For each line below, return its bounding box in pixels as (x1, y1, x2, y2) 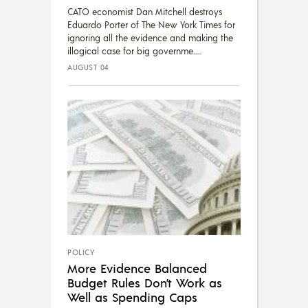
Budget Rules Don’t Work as (67, 274, 222, 291)
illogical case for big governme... (67, 45, 197, 57)
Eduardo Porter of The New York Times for (67, 19, 235, 31)
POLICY (67, 247, 94, 258)
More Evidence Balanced (67, 260, 207, 276)
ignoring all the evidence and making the (67, 32, 233, 44)
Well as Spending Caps (67, 289, 197, 305)
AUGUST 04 (67, 63, 109, 73)
